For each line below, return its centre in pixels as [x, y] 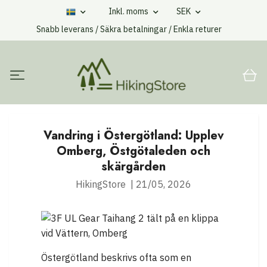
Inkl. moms [129, 11]
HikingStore [101, 184]
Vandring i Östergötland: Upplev [133, 136]
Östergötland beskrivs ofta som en [116, 258]
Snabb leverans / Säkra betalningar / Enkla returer [129, 29]
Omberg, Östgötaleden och [133, 151]
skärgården [133, 167]
